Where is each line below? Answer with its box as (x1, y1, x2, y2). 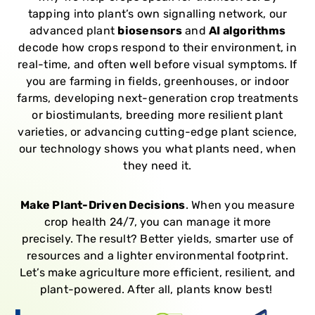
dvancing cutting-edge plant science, (90, 124, 297, 139)
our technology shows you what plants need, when (18, 141, 297, 155)
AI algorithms (209, 23, 286, 37)
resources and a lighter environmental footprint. (27, 248, 288, 262)
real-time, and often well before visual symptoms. (18, 57, 290, 71)
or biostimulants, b (32, 108, 133, 122)
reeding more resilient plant (132, 108, 283, 122)
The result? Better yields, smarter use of (76, 231, 294, 245)
